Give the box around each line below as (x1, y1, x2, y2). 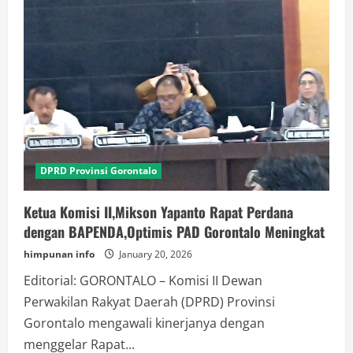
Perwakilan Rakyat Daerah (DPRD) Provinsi (24, 292, 275, 310)
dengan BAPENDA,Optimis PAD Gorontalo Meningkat (24, 221, 325, 242)
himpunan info (24, 247, 95, 261)
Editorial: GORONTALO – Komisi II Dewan (24, 271, 262, 289)
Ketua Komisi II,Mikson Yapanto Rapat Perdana (24, 201, 293, 222)
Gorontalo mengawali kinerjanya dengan (24, 314, 265, 332)
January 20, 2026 (117, 247, 192, 261)
